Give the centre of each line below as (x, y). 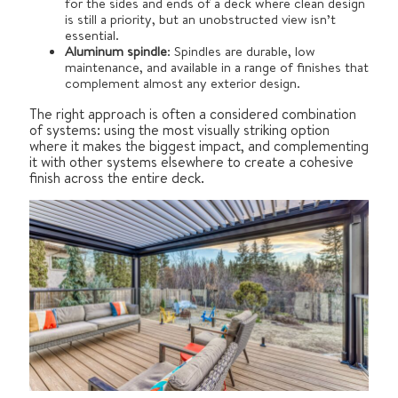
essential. (92, 36)
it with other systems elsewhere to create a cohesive (191, 162)
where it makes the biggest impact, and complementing (199, 146)
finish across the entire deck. (117, 178)
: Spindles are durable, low (241, 52)
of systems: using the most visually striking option (179, 130)
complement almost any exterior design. (183, 84)
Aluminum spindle (116, 52)
